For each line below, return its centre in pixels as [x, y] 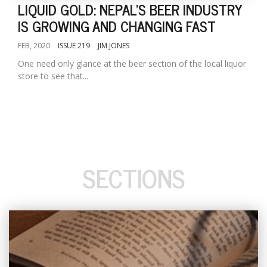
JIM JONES [114, 46]
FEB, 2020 [34, 46]
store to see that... [53, 76]
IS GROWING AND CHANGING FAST [117, 26]
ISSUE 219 [74, 46]
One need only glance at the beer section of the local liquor [132, 63]
